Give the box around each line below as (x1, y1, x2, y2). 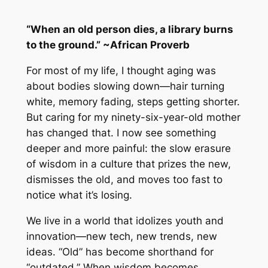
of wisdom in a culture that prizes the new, (26, 158, 231, 170)
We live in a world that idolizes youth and (26, 214, 224, 227)
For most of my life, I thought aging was (26, 65, 216, 77)
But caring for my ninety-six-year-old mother (26, 111, 240, 124)
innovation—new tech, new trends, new (26, 230, 217, 242)
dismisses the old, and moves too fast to (26, 173, 223, 186)
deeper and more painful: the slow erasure (26, 142, 231, 155)
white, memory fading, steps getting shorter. (26, 96, 240, 108)
